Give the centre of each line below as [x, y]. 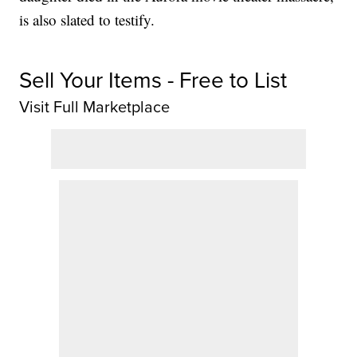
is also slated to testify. [87, 20]
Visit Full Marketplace [95, 107]
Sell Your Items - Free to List [153, 80]
